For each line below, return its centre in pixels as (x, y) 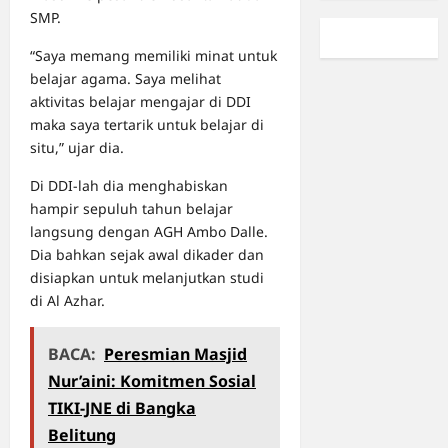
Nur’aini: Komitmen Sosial (152, 381)
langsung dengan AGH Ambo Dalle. (149, 232)
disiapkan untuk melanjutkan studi (147, 278)
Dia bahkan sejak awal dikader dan (147, 255)
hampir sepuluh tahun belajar (131, 209)
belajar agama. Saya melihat (125, 79)
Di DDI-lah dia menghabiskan (129, 186)
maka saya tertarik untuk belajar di (147, 125)
